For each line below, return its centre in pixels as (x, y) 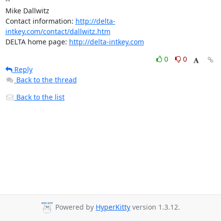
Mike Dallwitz (27, 11)
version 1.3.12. (155, 207)
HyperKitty (113, 207)
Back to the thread (46, 80)
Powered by (74, 207)
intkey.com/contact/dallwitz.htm (58, 31)
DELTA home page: (37, 42)
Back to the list (39, 97)
